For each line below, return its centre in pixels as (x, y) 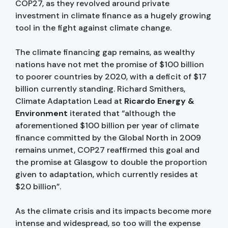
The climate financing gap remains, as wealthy (105, 52)
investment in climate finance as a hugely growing (113, 15)
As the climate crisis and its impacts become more (113, 211)
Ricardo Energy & (159, 101)
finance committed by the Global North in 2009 (108, 137)
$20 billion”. (38, 186)
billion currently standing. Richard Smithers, (100, 89)
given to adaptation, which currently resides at (107, 174)
